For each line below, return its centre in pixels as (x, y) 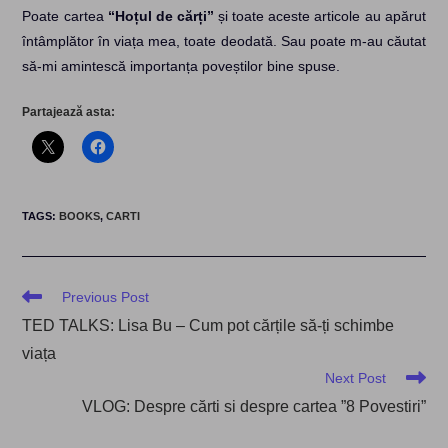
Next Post (355, 377)
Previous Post (106, 296)
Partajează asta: (69, 111)
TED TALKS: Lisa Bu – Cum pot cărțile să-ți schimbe (208, 325)
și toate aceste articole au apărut (319, 15)
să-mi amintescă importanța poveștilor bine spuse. (181, 65)
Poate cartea (65, 15)
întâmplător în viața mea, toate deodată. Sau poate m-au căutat (224, 40)
